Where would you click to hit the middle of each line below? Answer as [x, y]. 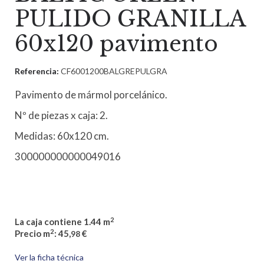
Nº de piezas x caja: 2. [61, 115]
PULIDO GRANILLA [130, 19]
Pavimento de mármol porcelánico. [91, 95]
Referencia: [38, 71]
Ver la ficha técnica [49, 258]
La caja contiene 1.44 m [62, 222]
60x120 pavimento [116, 44]
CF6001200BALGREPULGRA [114, 71]
